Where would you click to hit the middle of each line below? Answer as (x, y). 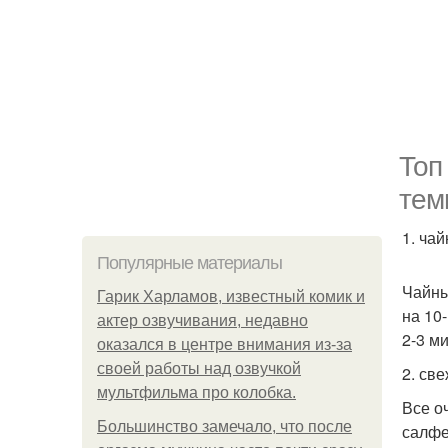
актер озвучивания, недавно (202, 320)
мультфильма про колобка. (196, 392)
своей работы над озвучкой (199, 368)
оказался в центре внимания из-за (224, 344)
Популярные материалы (189, 263)
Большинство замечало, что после (224, 426)
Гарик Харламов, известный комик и (231, 296)
